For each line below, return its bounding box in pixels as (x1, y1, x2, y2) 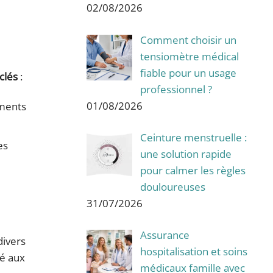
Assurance (140, 228, 190, 243)
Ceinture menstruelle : (140, 130, 247, 144)
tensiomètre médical (140, 49, 239, 63)
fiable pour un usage (140, 65, 236, 80)
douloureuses (140, 179, 205, 194)
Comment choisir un (140, 32, 236, 47)
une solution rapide (140, 146, 232, 161)
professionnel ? (140, 82, 212, 96)
